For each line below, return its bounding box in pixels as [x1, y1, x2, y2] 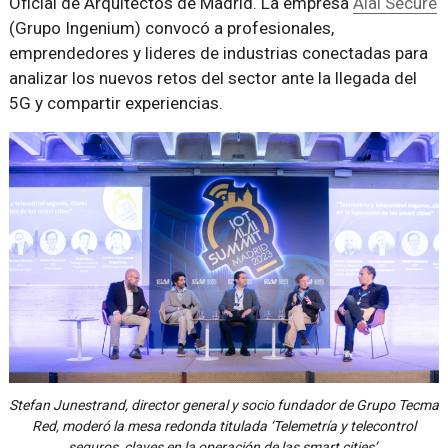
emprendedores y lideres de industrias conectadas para [8, 43, 428, 63]
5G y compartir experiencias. [8, 93, 223, 113]
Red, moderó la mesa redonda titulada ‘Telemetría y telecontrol [32, 417, 416, 434]
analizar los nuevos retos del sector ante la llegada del [8, 68, 417, 88]
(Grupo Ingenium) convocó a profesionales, [8, 18, 334, 38]
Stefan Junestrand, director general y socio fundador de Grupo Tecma [9, 396, 439, 413]
